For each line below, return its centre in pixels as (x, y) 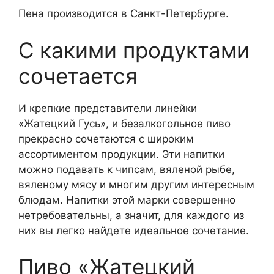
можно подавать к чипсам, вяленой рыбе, (127, 169)
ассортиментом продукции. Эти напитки (121, 154)
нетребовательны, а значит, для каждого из (131, 215)
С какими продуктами (134, 50)
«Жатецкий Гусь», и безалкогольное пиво (124, 123)
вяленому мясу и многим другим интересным (136, 184)
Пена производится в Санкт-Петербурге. (124, 14)
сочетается (78, 76)
